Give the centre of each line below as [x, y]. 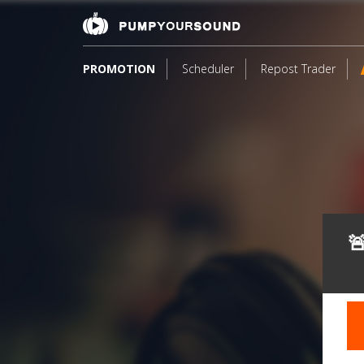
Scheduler [208, 69]
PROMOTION [119, 69]
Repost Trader [298, 69]
